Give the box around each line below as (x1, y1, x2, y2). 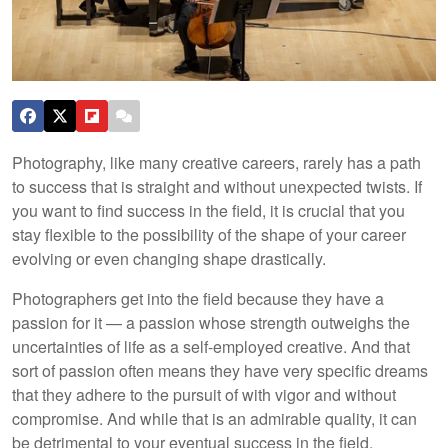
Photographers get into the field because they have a (12, 286, 384, 310)
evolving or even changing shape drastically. (12, 246, 330, 270)
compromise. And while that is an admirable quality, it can (12, 406, 417, 430)
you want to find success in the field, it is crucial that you (12, 198, 405, 222)
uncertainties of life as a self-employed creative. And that (12, 334, 410, 358)
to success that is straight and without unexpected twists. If (12, 174, 422, 198)
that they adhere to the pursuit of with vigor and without (12, 382, 396, 406)
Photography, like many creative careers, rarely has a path (12, 150, 421, 174)
